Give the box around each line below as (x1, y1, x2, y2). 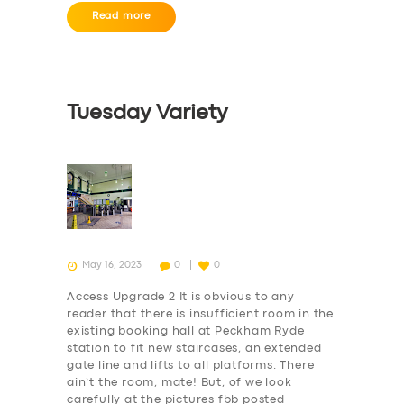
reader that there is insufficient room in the (67, 308, 334, 319)
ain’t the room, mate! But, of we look (67, 377, 292, 388)
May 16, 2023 (81, 260, 142, 270)
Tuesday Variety (67, 104, 227, 124)
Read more (91, 11, 151, 21)
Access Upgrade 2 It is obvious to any (67, 291, 295, 302)
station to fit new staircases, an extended (67, 343, 322, 353)
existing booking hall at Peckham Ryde (67, 326, 305, 336)
